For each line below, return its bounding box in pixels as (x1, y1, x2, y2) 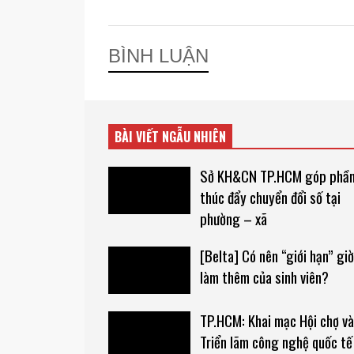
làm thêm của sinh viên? (199, 266, 329, 288)
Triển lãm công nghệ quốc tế (199, 330, 352, 352)
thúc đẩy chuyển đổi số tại (199, 186, 341, 209)
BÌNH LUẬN (108, 45, 209, 67)
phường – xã (199, 208, 267, 230)
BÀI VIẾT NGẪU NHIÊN (115, 127, 226, 147)
